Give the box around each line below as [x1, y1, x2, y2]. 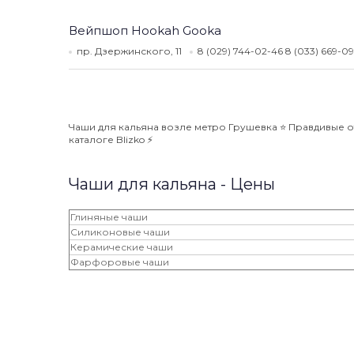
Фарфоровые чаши [70, 256, 169, 268]
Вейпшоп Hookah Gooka [69, 23, 221, 38]
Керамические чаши [70, 241, 173, 253]
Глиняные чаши [70, 211, 148, 223]
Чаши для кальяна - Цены [69, 175, 275, 194]
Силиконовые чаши [70, 226, 170, 238]
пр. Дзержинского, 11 [77, 45, 182, 57]
